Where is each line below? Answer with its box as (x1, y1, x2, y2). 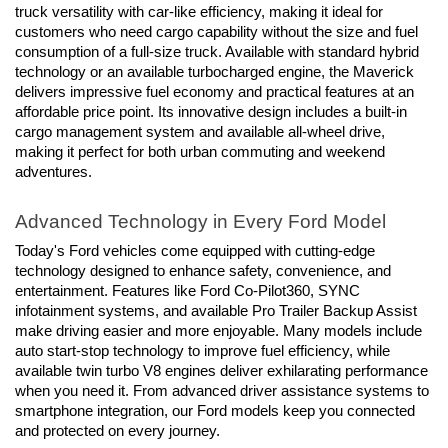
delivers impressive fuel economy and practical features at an (15, 83, 414, 100)
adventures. (15, 163, 92, 180)
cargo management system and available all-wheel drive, (15, 123, 385, 140)
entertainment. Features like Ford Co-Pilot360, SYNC (15, 283, 360, 300)
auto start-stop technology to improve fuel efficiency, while (15, 343, 390, 360)
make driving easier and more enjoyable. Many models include (15, 323, 422, 340)
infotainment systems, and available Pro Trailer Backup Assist (15, 303, 417, 320)
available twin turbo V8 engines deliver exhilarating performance (15, 363, 428, 380)
